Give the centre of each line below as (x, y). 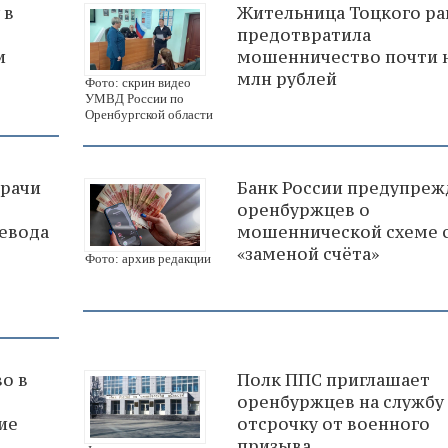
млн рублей (287, 78)
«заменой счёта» (308, 254)
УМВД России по (134, 99)
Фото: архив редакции (148, 259)
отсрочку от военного (333, 424)
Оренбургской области (149, 115)
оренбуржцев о (303, 210)
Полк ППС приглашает (333, 380)
